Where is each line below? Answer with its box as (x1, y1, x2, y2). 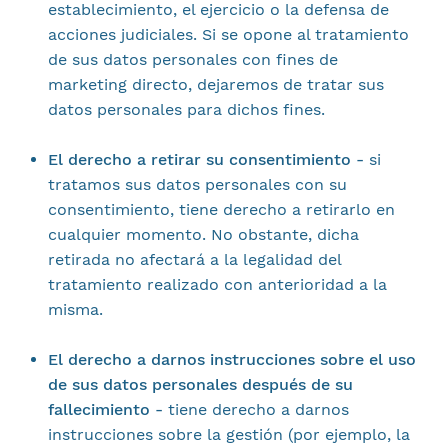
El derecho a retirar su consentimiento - (47, 150, 364, 169)
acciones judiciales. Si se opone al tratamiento (47, 25, 409, 44)
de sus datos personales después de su (47, 375, 353, 394)
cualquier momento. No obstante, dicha (47, 225, 359, 244)
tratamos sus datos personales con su (47, 175, 347, 194)
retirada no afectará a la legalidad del (47, 250, 341, 269)
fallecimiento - (47, 400, 163, 419)
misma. (47, 300, 103, 319)
